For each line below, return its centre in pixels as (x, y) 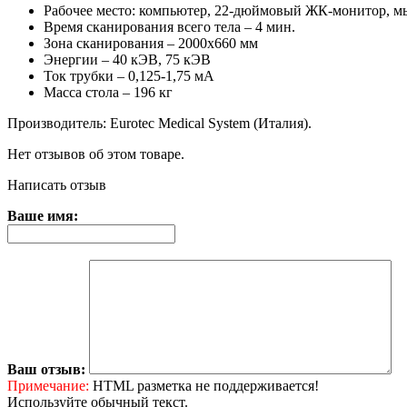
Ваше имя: (43, 215)
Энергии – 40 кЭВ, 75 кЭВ (127, 59)
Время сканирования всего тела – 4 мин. (169, 26)
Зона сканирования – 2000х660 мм (151, 43)
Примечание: (48, 385)
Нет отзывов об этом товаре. (96, 154)
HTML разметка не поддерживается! (204, 385)
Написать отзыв (57, 184)
